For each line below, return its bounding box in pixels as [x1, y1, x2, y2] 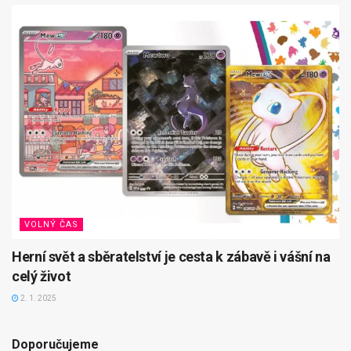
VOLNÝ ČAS [24, 219, 78, 230]
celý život [12, 267, 71, 284]
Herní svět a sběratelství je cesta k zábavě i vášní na [12, 248, 331, 265]
